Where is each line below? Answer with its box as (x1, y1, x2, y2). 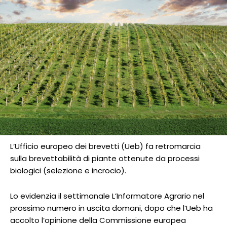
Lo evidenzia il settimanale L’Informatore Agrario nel (10, 191, 204, 202)
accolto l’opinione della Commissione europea (10, 215, 186, 226)
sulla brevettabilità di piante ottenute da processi (10, 153, 200, 164)
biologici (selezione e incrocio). (10, 165, 126, 176)
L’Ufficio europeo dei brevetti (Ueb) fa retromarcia (10, 141, 201, 152)
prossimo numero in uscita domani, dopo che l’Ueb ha (10, 203, 213, 214)
